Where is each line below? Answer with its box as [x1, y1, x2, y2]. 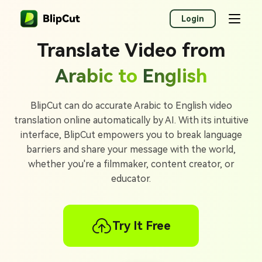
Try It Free [112, 219, 171, 233]
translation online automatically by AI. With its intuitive [13, 115, 249, 126]
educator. [111, 173, 151, 184]
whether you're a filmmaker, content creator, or [27, 158, 235, 170]
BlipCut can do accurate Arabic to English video [30, 100, 232, 111]
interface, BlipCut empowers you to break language [20, 129, 242, 140]
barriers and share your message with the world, [26, 144, 236, 155]
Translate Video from [37, 39, 225, 61]
